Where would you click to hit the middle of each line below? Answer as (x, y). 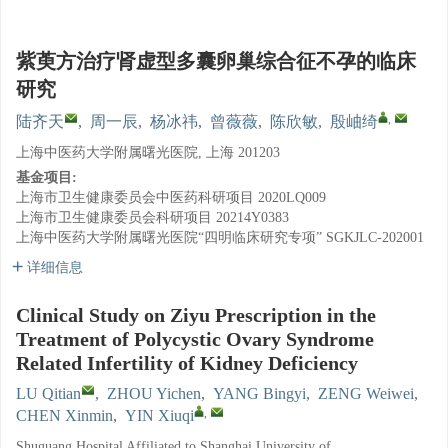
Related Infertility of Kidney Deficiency (187, 363)
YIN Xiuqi (159, 415)
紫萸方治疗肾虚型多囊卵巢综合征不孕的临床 (216, 61)
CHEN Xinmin (64, 415)
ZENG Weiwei (366, 393)
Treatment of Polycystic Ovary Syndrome (195, 339)
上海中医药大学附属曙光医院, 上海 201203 (148, 152)
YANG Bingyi (259, 393)
